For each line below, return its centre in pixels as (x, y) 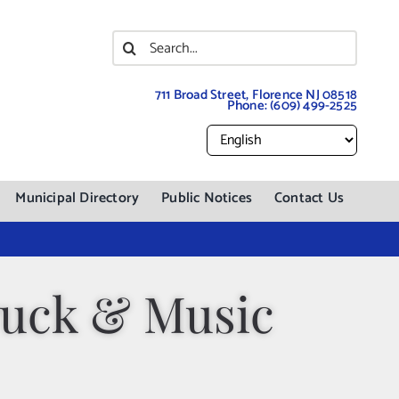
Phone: (248, 106)
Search (139, 42)
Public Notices (207, 198)
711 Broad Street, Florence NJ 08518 (256, 95)
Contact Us (309, 198)
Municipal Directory (77, 198)
